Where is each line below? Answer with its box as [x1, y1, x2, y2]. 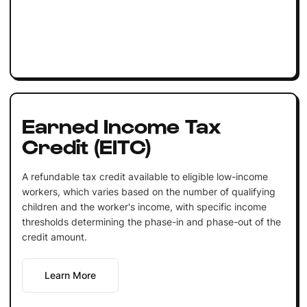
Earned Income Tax [21, 112, 221, 137]
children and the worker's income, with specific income [21, 200, 267, 212]
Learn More [44, 269, 96, 281]
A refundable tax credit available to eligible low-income [21, 170, 268, 182]
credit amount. [21, 230, 87, 243]
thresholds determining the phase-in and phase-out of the [21, 215, 281, 228]
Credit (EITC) [21, 132, 151, 158]
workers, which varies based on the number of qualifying [21, 185, 275, 197]
